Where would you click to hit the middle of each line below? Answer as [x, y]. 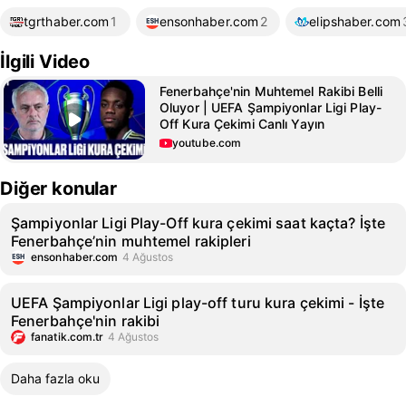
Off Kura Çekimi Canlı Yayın [242, 124]
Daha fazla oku [55, 378]
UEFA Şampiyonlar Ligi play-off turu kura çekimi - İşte [198, 303]
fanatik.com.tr [68, 337]
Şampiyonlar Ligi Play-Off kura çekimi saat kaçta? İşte [198, 223]
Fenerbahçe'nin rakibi [86, 321]
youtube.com [207, 143]
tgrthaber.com [67, 21]
